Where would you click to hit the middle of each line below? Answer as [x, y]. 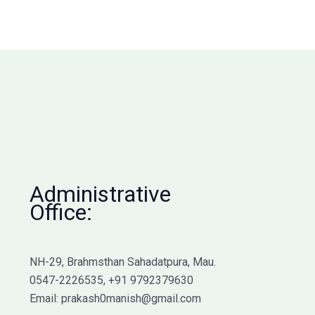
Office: [60, 213]
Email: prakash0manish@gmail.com [115, 298]
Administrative [100, 194]
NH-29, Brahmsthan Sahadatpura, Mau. [122, 262]
